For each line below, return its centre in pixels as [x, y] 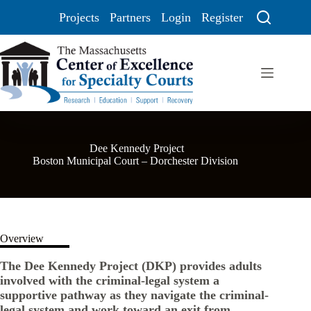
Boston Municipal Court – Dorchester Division [137, 160]
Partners [130, 17]
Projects [79, 17]
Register [222, 17]
